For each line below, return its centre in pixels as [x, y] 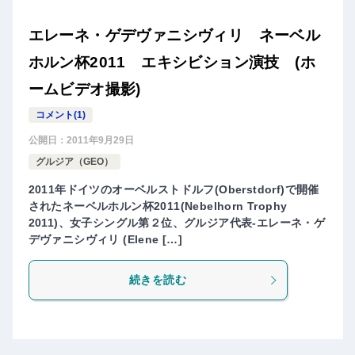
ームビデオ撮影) [84, 90]
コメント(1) [60, 115]
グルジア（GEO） [74, 162]
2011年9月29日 [100, 141]
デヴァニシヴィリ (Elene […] [105, 240]
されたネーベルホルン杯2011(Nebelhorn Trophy [158, 206]
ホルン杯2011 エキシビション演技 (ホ [172, 63]
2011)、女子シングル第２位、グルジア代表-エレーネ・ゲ [177, 223]
